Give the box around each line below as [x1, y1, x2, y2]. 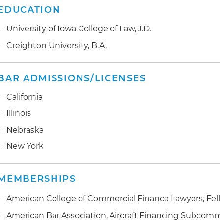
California [6, 92, 43, 102]
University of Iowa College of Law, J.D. [6, 24, 152, 33]
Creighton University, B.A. [6, 40, 107, 50]
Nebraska [6, 125, 44, 135]
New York [6, 141, 44, 151]
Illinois [6, 109, 31, 118]
